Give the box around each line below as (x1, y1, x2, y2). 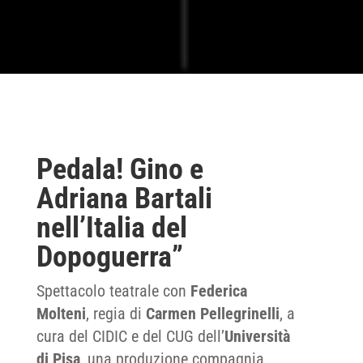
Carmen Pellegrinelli (145, 304, 280, 323)
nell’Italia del (36, 211, 187, 245)
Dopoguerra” (36, 240, 183, 274)
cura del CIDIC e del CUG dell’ (36, 327, 224, 346)
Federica (190, 281, 247, 301)
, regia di (85, 304, 146, 323)
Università (224, 327, 290, 346)
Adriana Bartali (36, 181, 212, 216)
